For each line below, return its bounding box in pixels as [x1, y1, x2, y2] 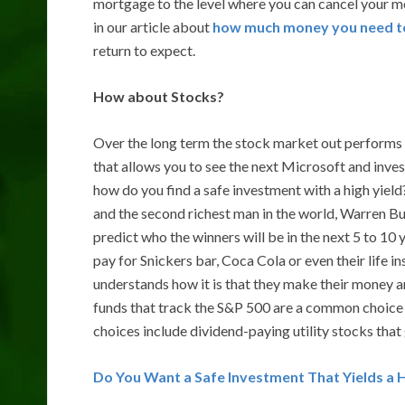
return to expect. [93, 41, 195, 59]
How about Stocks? [93, 87, 224, 105]
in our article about [93, 17, 212, 35]
